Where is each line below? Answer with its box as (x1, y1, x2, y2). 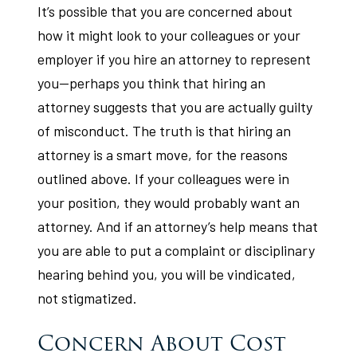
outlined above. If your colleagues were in (37, 170, 290, 187)
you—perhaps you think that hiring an (37, 74, 266, 92)
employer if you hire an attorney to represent (37, 50, 312, 68)
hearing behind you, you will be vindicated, (37, 265, 296, 283)
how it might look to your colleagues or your (37, 26, 301, 44)
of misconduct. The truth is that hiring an (37, 122, 292, 139)
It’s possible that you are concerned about (37, 2, 293, 20)
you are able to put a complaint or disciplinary (37, 241, 316, 259)
